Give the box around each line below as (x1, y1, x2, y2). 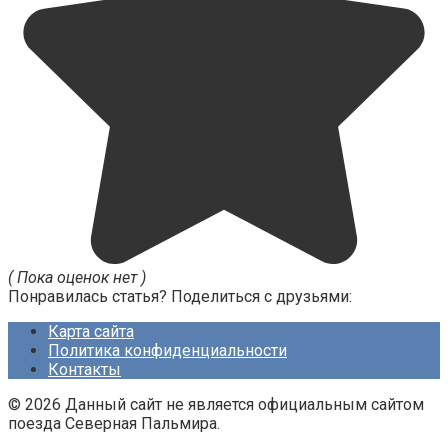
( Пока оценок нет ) (8, 268, 146, 288)
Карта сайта (48, 322, 134, 342)
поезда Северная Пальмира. (8, 414, 220, 434)
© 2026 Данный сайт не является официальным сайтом (8, 395, 424, 415)
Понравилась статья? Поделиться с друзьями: (8, 287, 352, 307)
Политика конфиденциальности (48, 341, 287, 361)
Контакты (48, 360, 121, 380)
